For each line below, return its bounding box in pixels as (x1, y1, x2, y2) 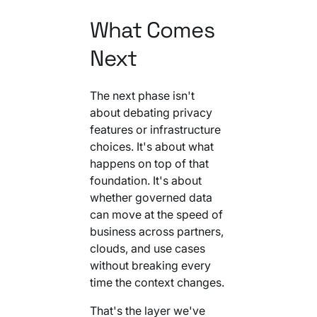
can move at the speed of (89, 207, 223, 221)
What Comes (89, 16, 214, 44)
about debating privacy (89, 105, 212, 120)
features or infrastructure (89, 122, 221, 137)
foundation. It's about (89, 173, 202, 188)
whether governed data (89, 190, 212, 204)
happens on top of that (89, 156, 209, 171)
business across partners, (89, 224, 224, 238)
